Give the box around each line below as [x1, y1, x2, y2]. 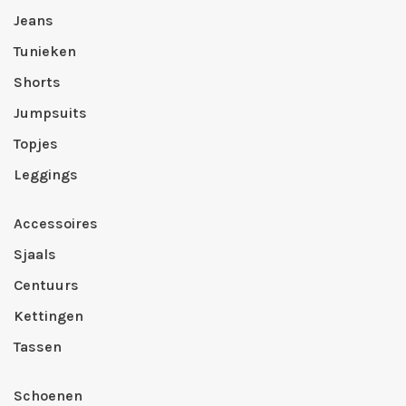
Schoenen [14, 387, 82, 404]
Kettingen [14, 307, 83, 324]
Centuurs [14, 276, 79, 294]
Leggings [14, 166, 78, 183]
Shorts [14, 73, 61, 91]
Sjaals [14, 246, 56, 263]
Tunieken [14, 43, 76, 60]
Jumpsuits [14, 104, 87, 121]
